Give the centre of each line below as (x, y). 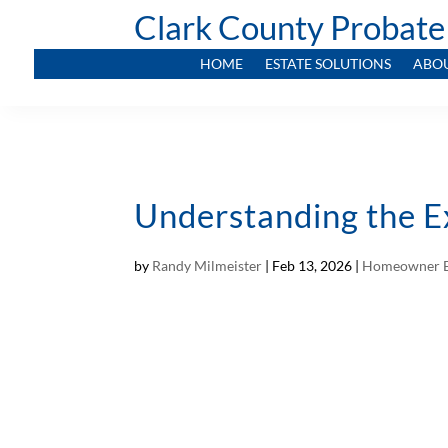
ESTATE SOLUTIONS (328, 64)
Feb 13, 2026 (312, 265)
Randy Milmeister (207, 265)
